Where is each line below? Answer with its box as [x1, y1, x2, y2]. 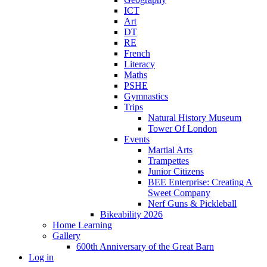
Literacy [124, 59, 155, 70]
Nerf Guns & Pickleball [148, 198, 237, 209]
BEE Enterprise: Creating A [148, 177, 253, 188]
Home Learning [52, 220, 112, 231]
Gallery [52, 231, 80, 241]
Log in [29, 252, 54, 263]
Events [124, 134, 150, 145]
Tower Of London [148, 123, 217, 134]
